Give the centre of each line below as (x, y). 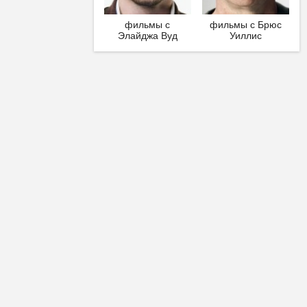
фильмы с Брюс (246, 25)
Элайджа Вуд (147, 36)
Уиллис (246, 36)
